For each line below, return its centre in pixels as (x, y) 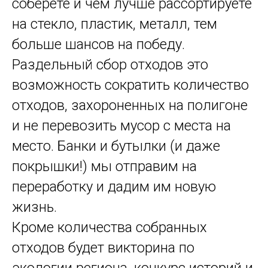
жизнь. (34, 207)
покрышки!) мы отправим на (104, 167)
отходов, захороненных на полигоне (130, 106)
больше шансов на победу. (98, 45)
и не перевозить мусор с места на (121, 126)
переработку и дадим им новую (114, 187)
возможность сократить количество (130, 85)
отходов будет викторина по (103, 248)
